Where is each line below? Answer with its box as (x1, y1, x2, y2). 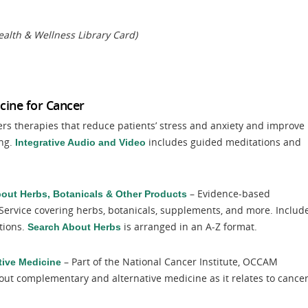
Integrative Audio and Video (15, 137, 146, 148)
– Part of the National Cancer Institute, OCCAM (61, 255, 278, 268)
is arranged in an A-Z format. (121, 220, 257, 233)
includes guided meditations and (146, 135, 301, 148)
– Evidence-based (187, 187, 270, 200)
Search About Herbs (27, 221, 121, 232)
